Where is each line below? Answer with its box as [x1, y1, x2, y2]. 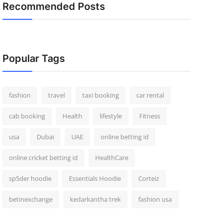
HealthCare [95, 153, 128, 162]
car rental [136, 91, 164, 100]
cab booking [8, 111, 45, 120]
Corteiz [138, 174, 159, 183]
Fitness [139, 111, 160, 120]
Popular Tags [2, 53, 65, 64]
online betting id [100, 132, 149, 141]
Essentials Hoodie [68, 174, 121, 183]
